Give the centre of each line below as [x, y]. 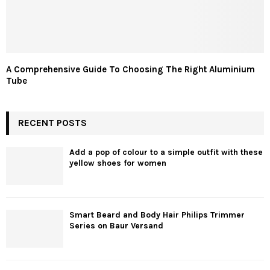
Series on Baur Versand [116, 225]
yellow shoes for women [118, 163]
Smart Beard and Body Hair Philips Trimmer [157, 215]
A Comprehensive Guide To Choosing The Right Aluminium [130, 69]
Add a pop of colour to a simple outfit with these [166, 152]
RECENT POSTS [52, 122]
